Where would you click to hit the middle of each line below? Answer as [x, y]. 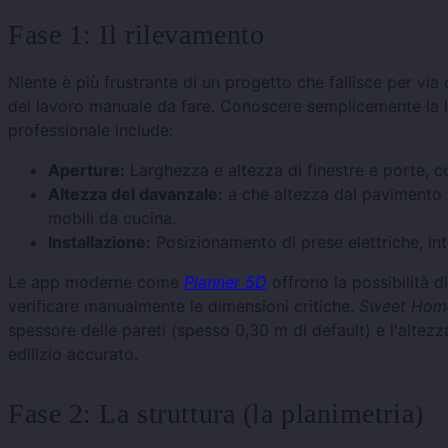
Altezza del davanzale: [135, 194]
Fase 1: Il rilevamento [136, 35]
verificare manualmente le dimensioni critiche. [183, 306]
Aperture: [86, 170]
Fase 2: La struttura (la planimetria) [216, 414]
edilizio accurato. [73, 354]
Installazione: [99, 242]
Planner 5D [225, 282]
